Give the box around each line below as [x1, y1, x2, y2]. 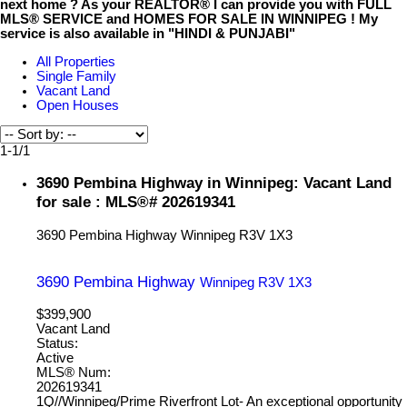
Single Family [36, 68, 116, 84]
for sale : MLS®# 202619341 [36, 193, 235, 212]
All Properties [36, 54, 115, 69]
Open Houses [36, 97, 119, 113]
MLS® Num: [36, 364, 111, 380]
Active [36, 350, 74, 365]
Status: [36, 335, 78, 351]
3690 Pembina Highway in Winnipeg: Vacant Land [36, 174, 392, 193]
